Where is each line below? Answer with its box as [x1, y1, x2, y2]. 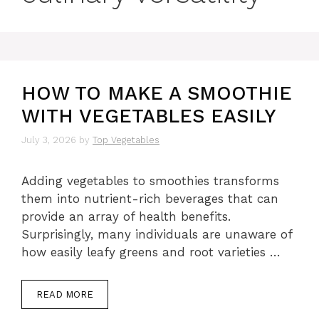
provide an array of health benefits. [21, 209, 231, 224]
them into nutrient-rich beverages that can [21, 192, 278, 206]
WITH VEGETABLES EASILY [21, 104, 276, 127]
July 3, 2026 [21, 135, 76, 146]
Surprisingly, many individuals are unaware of [21, 227, 292, 242]
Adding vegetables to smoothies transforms [21, 174, 279, 189]
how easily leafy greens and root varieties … [21, 245, 281, 260]
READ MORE [36, 288, 93, 300]
